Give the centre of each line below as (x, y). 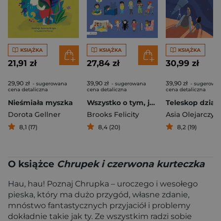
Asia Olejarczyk (192, 114)
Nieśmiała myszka (40, 103)
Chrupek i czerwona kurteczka (131, 164)
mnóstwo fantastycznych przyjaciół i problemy (99, 205)
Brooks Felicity (113, 114)
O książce (32, 164)
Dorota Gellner (34, 114)
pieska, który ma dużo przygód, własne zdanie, (99, 195)
